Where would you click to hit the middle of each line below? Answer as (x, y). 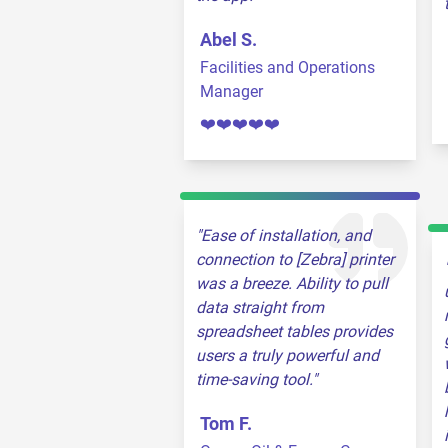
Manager (231, 91)
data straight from (260, 307)
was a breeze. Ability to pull (292, 283)
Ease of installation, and (286, 235)
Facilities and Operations (287, 67)
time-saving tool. (254, 379)
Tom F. (226, 423)
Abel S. (228, 39)
